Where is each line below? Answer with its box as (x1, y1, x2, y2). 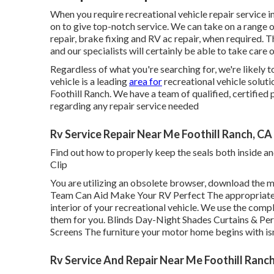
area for (129, 75, 162, 87)
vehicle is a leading (50, 75, 129, 87)
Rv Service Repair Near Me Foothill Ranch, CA (50, 127, 272, 141)
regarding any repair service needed (50, 100, 199, 112)
